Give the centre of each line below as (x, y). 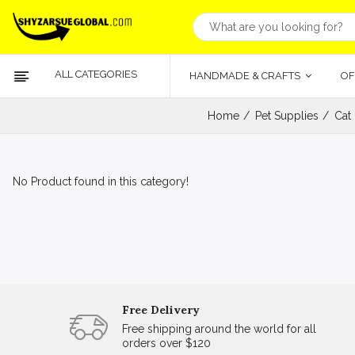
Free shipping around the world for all (219, 329)
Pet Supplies (286, 116)
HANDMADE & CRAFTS (246, 76)
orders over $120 (166, 343)
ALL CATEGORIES (96, 74)
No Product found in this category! (101, 181)
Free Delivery (161, 310)
